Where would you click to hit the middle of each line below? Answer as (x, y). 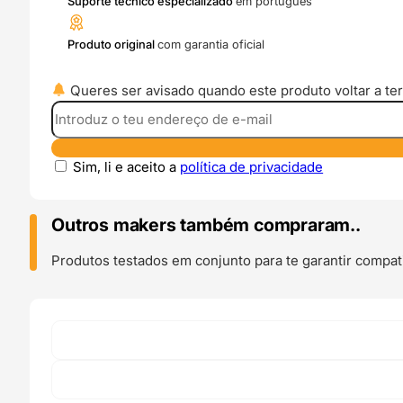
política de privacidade (252, 166)
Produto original (113, 44)
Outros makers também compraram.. (206, 224)
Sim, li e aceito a (127, 166)
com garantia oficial (211, 44)
